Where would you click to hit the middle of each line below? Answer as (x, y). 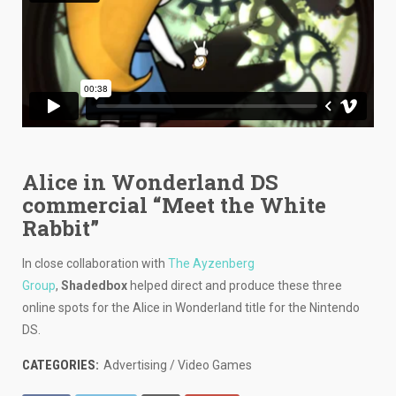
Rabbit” (61, 228)
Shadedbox (94, 286)
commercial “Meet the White (174, 206)
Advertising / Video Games (176, 366)
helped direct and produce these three (235, 286)
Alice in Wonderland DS (150, 183)
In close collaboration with (95, 264)
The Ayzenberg (211, 264)
